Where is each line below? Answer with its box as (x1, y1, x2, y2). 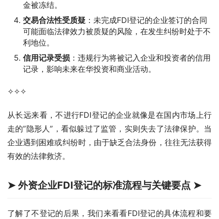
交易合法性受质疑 (23, 15, 86, 25)
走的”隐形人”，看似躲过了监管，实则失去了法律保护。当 (7, 124, 212, 134)
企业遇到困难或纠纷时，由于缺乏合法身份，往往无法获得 (7, 137, 212, 148)
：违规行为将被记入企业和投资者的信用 (70, 53, 211, 63)
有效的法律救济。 (7, 151, 70, 161)
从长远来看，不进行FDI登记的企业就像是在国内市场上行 (7, 110, 212, 120)
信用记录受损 (23, 53, 70, 63)
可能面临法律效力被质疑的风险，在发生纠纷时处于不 (23, 26, 211, 37)
